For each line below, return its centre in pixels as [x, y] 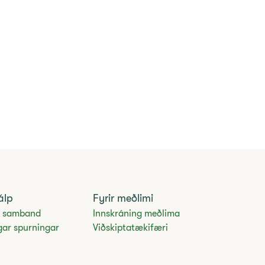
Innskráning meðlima [137, 214]
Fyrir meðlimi [123, 198]
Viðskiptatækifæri [131, 228]
